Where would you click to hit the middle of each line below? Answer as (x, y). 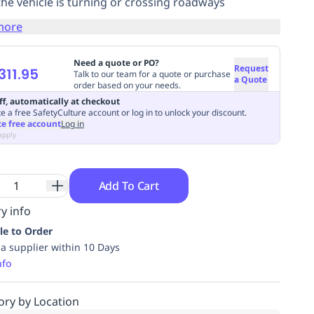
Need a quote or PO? (116, 62)
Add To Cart (129, 185)
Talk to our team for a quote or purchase (152, 74)
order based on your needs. (127, 85)
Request (251, 68)
